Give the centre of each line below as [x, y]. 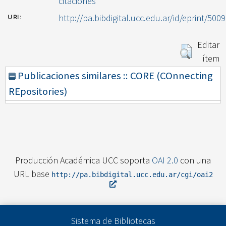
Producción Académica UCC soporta [83, 160]
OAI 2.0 [165, 160]
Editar [208, 45]
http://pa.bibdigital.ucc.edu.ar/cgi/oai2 [132, 174]
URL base [32, 174]
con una [194, 160]
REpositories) [38, 92]
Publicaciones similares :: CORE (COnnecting [114, 76]
